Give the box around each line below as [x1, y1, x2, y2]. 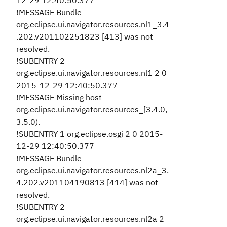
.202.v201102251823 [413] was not [16, 31, 153, 42]
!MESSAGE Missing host [16, 92, 102, 102]
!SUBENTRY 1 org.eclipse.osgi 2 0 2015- [16, 129, 163, 139]
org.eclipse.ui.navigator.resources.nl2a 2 [16, 214, 164, 224]
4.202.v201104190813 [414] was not [16, 177, 158, 187]
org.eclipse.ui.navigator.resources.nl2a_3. [16, 165, 169, 175]
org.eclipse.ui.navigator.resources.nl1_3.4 [16, 19, 169, 29]
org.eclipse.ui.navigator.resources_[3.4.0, [16, 104, 167, 115]
